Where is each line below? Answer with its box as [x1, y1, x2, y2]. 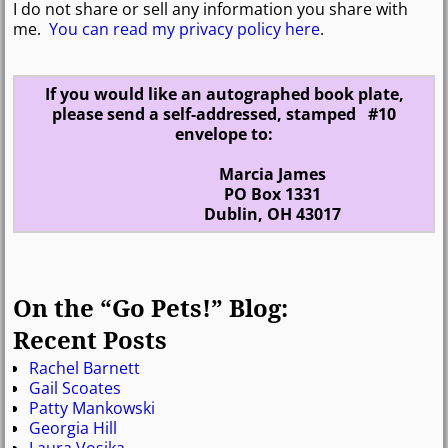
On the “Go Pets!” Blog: [13, 290, 288, 324]
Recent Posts [13, 323, 167, 357]
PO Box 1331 [127, 182, 321, 205]
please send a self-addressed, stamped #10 [52, 102, 396, 125]
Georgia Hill [29, 416, 117, 439]
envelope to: [175, 122, 273, 145]
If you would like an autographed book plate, [44, 82, 404, 105]
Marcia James [122, 162, 326, 185]
